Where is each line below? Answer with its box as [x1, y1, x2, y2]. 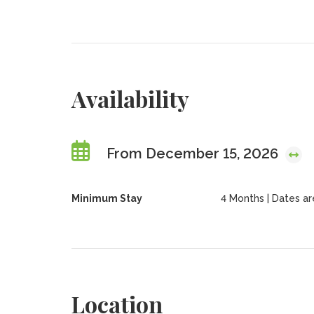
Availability [71, 83, 189, 114]
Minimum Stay [71, 193, 142, 204]
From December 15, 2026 [106, 145, 282, 162]
